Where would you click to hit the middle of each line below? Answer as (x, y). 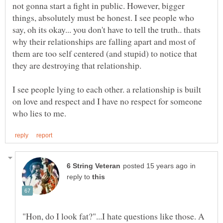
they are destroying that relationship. (77, 65)
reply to (79, 177)
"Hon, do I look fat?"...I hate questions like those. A (113, 216)
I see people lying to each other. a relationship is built (107, 89)
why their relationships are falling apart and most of (104, 42)
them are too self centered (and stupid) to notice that (105, 54)
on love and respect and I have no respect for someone (107, 101)
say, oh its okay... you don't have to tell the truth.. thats (107, 30)
